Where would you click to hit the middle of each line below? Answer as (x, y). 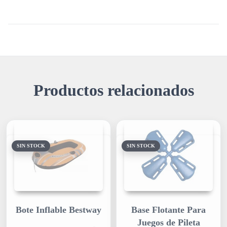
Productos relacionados (113, 90)
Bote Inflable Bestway (59, 210)
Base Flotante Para (168, 210)
